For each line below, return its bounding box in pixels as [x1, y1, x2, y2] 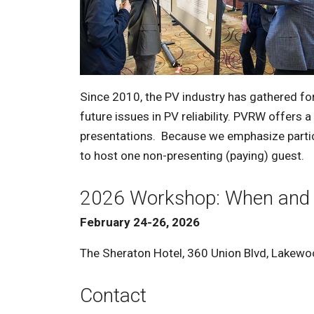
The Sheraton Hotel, [80, 246, 187, 261]
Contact [80, 284, 146, 308]
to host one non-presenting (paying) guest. [80, 149, 304, 163]
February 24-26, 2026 [80, 215, 200, 230]
